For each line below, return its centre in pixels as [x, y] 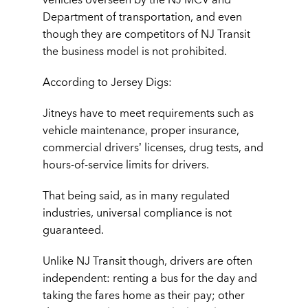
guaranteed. [73, 230]
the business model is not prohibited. [135, 51]
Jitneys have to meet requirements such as [148, 113]
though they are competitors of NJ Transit [146, 34]
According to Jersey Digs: [107, 82]
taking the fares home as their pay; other [144, 295]
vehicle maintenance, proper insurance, [141, 130]
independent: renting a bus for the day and [150, 278]
